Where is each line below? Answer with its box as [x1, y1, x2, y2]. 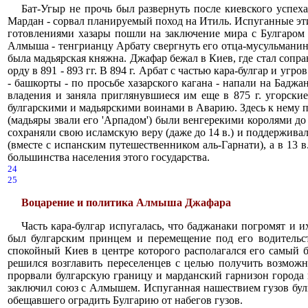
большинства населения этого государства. [8, 151, 210, 163]
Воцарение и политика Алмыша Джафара [21, 197, 231, 208]
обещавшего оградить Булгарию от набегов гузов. [8, 294, 243, 306]
